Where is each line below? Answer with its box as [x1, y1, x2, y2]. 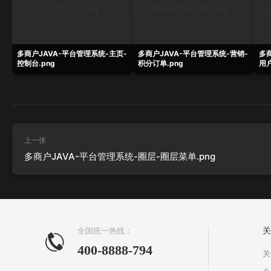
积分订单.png [138, 59, 183, 68]
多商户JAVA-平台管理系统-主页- [17, 49, 127, 59]
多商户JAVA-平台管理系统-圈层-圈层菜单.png [24, 151, 215, 162]
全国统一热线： [77, 226, 132, 235]
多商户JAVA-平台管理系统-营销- [138, 49, 248, 59]
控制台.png [17, 59, 55, 68]
